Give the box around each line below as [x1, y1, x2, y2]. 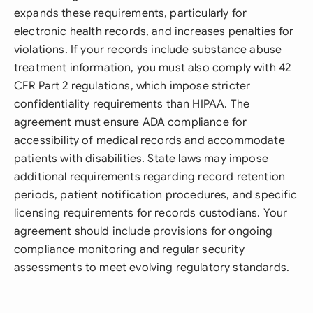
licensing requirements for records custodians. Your [14, 206, 288, 220]
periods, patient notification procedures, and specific [14, 188, 298, 202]
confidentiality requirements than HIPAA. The [14, 97, 250, 111]
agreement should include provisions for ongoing [14, 224, 273, 238]
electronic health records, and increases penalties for [14, 24, 294, 38]
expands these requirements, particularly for [14, 6, 247, 20]
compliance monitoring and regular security [14, 242, 245, 256]
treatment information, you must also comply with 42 [14, 61, 291, 75]
